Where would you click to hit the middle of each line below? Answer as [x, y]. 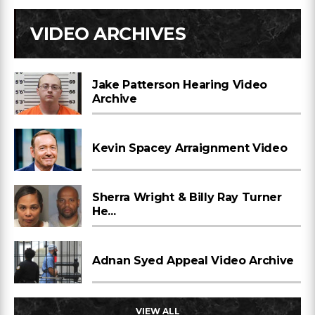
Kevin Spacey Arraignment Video [190, 148]
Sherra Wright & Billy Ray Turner [187, 197]
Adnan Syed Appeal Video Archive [193, 261]
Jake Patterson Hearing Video [180, 85]
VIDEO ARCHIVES [108, 34]
